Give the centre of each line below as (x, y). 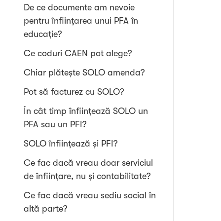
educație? (43, 34)
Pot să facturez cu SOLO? (74, 92)
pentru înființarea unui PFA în (81, 21)
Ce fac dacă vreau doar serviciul (88, 163)
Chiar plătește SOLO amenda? (84, 73)
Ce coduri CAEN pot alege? (78, 53)
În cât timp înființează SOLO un (86, 111)
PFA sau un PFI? (55, 124)
